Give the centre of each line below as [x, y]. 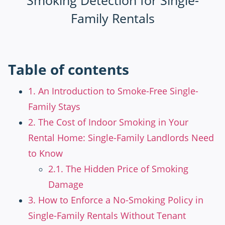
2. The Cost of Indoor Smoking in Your [108, 122]
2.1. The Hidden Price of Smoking [118, 169]
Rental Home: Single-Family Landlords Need [121, 138]
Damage [66, 185]
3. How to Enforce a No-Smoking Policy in [116, 200]
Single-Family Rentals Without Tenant [107, 216]
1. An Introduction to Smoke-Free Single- [113, 91]
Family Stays [54, 107]
